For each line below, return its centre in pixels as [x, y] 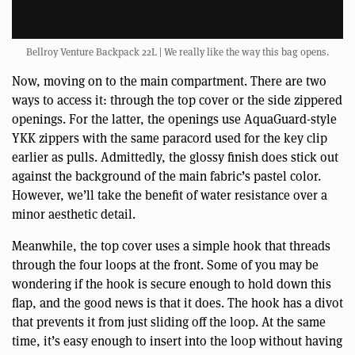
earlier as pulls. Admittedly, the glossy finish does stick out [175, 157]
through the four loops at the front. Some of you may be [165, 265]
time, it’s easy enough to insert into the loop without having [177, 341]
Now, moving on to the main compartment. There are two [169, 81]
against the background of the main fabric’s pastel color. [166, 176]
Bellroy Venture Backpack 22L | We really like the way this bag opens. [177, 52]
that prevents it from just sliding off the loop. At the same [169, 322]
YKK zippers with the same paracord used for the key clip [170, 138]
